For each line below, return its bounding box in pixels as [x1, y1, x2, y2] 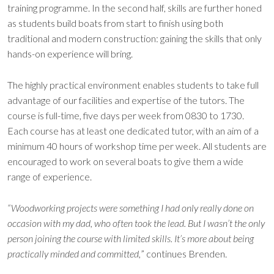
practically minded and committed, [7, 247, 141, 259]
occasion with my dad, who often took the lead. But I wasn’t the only [7, 217, 265, 229]
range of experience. [7, 170, 92, 182]
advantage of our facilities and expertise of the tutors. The [7, 94, 245, 106]
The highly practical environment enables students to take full [7, 78, 259, 91]
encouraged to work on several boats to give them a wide [7, 155, 243, 167]
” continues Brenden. [141, 247, 229, 259]
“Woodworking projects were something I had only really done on [7, 201, 254, 213]
